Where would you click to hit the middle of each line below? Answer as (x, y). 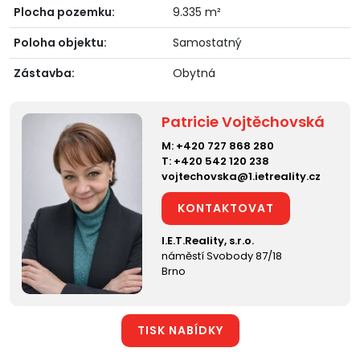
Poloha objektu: (60, 42)
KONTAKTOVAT (226, 208)
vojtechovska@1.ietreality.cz (241, 176)
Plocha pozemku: (64, 12)
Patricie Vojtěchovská (243, 121)
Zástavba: (44, 73)
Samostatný (207, 42)
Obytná (194, 73)
